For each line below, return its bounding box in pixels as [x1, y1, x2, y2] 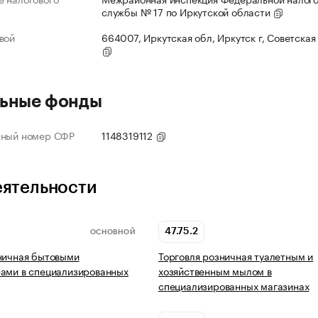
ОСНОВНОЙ [89, 228, 136, 236]
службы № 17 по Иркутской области [102, 4, 273, 20]
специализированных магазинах [158, 278, 309, 294]
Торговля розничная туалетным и [158, 248, 314, 264]
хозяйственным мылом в [158, 263, 272, 279]
